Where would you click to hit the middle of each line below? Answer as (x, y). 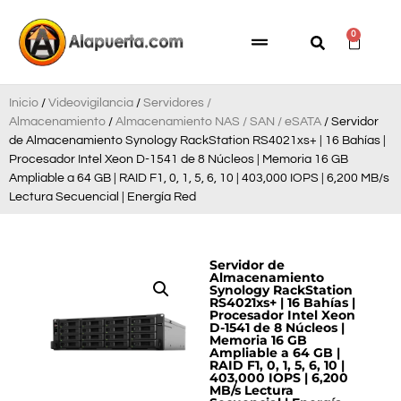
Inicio (24, 102)
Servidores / (177, 102)
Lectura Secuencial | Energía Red (102, 196)
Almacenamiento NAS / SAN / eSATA (218, 121)
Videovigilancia (91, 102)
